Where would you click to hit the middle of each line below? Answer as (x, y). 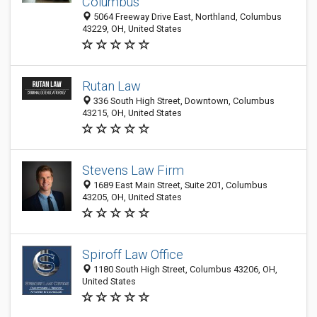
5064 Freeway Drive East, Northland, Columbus (186, 17)
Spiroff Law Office (133, 254)
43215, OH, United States (132, 113)
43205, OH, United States (132, 197)
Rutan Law (111, 86)
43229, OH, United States (132, 29)
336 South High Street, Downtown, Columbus (183, 101)
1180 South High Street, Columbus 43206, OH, (184, 269)
